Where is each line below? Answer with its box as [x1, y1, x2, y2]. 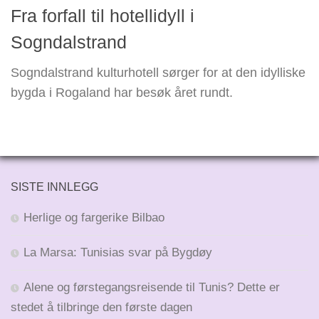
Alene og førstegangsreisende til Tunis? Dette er [23, 280, 280, 294]
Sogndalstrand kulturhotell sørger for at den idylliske [11, 65, 305, 80]
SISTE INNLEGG [11, 180, 98, 193]
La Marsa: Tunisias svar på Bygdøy [23, 245, 212, 259]
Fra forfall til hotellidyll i [11, 5, 194, 26]
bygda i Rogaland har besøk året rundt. [11, 85, 233, 100]
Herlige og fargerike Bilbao [23, 210, 164, 224]
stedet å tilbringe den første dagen [11, 300, 192, 314]
